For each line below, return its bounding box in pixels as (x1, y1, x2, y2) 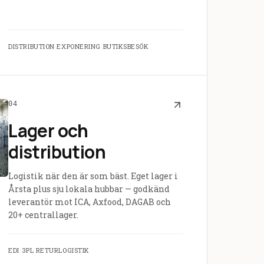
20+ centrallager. (8, 209, 79, 220)
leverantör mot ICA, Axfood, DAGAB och (8, 196, 171, 207)
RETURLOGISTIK (35, 246, 90, 255)
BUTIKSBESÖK (103, 42, 149, 51)
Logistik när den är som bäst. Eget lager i (8, 170, 179, 181)
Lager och (8, 118, 88, 143)
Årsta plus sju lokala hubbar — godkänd (8, 183, 170, 194)
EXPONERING (57, 42, 101, 51)
